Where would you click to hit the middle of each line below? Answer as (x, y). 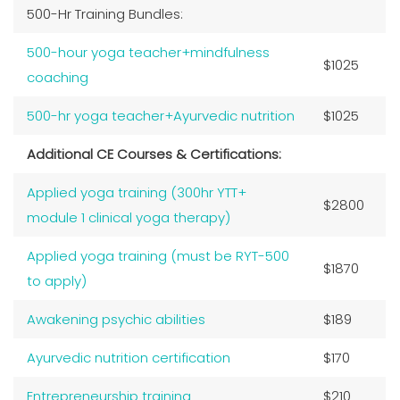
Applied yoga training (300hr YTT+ (137, 192)
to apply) (57, 280)
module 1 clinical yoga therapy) (129, 217)
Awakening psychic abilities (116, 319)
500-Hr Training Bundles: (105, 13)
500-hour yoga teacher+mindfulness (148, 52)
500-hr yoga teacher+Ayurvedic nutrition (161, 115)
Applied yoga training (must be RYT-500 (158, 255)
